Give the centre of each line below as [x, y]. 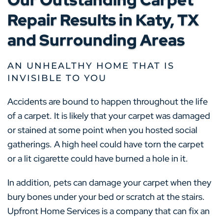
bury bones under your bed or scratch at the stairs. [106, 197]
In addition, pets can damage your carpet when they [109, 183]
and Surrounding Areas [96, 40]
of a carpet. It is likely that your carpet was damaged [109, 116]
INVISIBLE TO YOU [57, 78]
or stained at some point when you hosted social [102, 130]
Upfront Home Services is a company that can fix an [109, 211]
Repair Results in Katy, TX [103, 20]
